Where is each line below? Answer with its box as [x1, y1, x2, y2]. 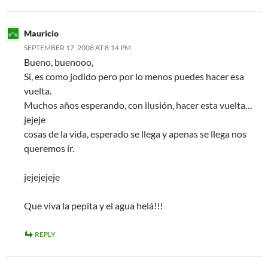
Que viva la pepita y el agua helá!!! [24, 200, 163, 211]
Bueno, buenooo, [24, 56, 93, 68]
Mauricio [24, 28, 59, 38]
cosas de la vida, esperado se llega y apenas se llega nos [24, 128, 246, 139]
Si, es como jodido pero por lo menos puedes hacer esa [24, 71, 244, 82]
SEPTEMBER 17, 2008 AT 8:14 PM [24, 43, 131, 52]
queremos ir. [24, 142, 74, 154]
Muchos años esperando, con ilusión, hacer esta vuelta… [24, 99, 252, 111]
